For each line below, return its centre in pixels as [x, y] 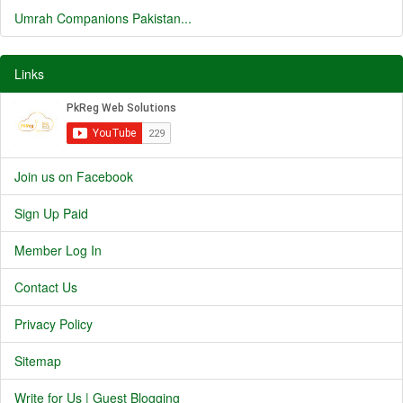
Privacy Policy [54, 324]
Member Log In [58, 250]
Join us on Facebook [74, 176]
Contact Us [46, 287]
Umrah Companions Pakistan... [103, 18]
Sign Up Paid [51, 213]
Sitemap [38, 361]
